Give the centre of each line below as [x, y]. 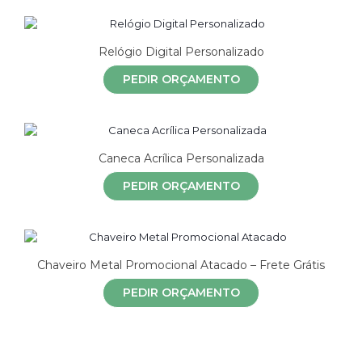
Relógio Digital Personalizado [181, 51]
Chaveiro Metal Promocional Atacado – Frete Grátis [181, 265]
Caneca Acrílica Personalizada [181, 158]
